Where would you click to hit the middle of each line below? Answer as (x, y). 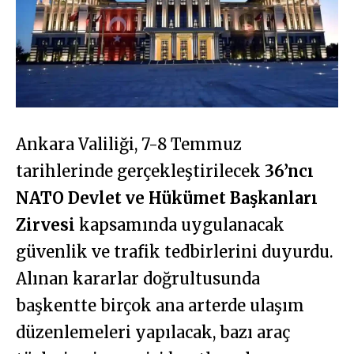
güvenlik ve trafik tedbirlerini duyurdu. (175, 252)
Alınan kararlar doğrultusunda (138, 279)
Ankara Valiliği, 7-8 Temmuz (129, 145)
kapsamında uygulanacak (180, 225)
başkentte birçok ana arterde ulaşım (160, 306)
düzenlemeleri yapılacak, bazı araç (153, 333)
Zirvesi (45, 225)
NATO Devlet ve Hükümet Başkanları (167, 198)
